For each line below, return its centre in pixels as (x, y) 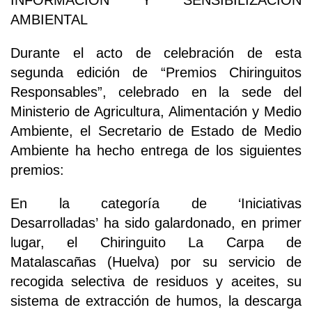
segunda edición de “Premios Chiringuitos (156, 73)
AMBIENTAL (49, 20)
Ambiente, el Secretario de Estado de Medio (156, 131)
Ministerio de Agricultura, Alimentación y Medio (156, 112)
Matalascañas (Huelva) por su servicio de (156, 262)
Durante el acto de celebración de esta (156, 53)
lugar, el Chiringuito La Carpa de (156, 243)
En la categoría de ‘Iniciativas (156, 204)
